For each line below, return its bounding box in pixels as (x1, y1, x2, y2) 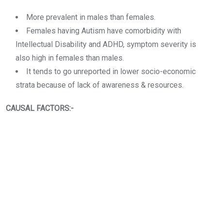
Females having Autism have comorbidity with (26, 26, 181, 35)
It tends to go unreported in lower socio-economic (26, 67, 196, 76)
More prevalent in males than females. (26, 13, 155, 22)
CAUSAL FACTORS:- (6, 104, 74, 113)
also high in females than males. (15, 53, 124, 62)
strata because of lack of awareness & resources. (15, 80, 184, 90)
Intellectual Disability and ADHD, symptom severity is (15, 40, 196, 49)
